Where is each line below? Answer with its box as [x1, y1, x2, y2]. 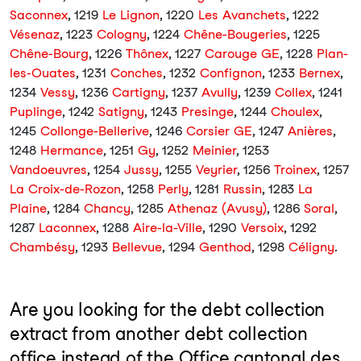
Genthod [199, 239, 251, 255]
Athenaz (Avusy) [168, 201, 267, 216]
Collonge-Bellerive [40, 123, 149, 139]
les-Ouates [10, 65, 76, 81]
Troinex [274, 162, 317, 177]
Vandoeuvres [10, 162, 87, 177]
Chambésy [10, 239, 75, 255]
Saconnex [10, 7, 68, 23]
